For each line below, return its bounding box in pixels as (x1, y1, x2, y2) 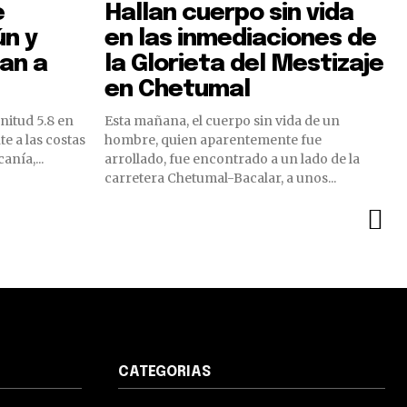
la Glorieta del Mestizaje (104, 52, 383, 77)
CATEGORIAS (118, 364, 211, 381)
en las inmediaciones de (104, 26, 376, 52)
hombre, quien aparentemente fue (104, 132, 322, 149)
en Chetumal (104, 77, 250, 103)
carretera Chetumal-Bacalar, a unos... (104, 170, 337, 187)
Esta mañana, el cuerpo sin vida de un (104, 113, 340, 130)
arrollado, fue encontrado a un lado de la (104, 151, 360, 168)
